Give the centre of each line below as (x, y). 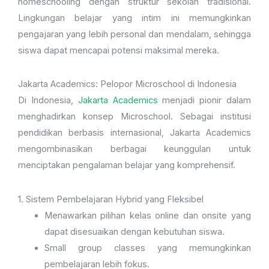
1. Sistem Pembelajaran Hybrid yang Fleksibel (111, 199)
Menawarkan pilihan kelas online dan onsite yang (147, 215)
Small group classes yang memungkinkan (147, 248)
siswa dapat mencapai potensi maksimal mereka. (119, 51)
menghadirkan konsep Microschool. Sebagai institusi (134, 117)
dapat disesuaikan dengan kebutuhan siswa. (134, 231)
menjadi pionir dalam (204, 101)
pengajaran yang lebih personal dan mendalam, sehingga (134, 35)
